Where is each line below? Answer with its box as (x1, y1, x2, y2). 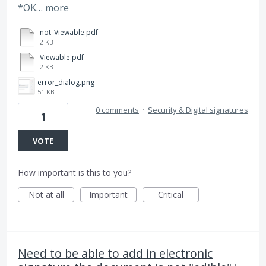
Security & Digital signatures (148, 104, 248, 115)
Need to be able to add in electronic (18, 245, 213, 261)
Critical (158, 188, 183, 200)
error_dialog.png (37, 77, 94, 87)
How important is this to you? (18, 166, 131, 178)
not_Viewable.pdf (40, 27, 98, 37)
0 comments (96, 104, 139, 115)
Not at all (28, 188, 64, 200)
